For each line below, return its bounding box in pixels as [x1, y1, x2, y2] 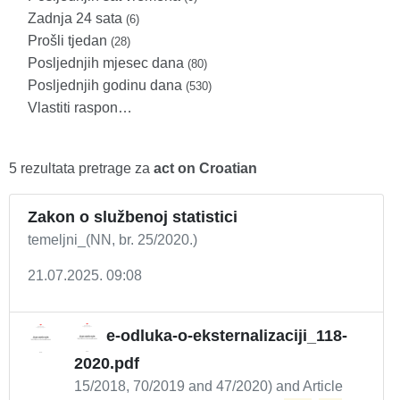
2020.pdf [74, 354, 139, 372]
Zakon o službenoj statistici [28, 208, 237, 226]
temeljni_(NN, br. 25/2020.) [28, 232, 197, 247]
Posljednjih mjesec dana [28, 55, 187, 71]
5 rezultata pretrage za [9, 161, 154, 176]
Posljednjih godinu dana [28, 78, 186, 93]
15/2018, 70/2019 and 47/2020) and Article [74, 379, 343, 394]
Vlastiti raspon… [28, 100, 132, 115]
